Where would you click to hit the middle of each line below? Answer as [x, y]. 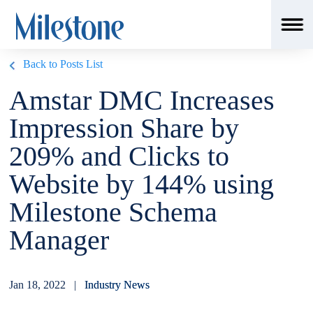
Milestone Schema [114, 212]
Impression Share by [124, 128]
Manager [59, 240]
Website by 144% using [142, 184]
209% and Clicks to [119, 156]
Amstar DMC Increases [142, 100]
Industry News [117, 285]
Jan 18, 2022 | [47, 285]
